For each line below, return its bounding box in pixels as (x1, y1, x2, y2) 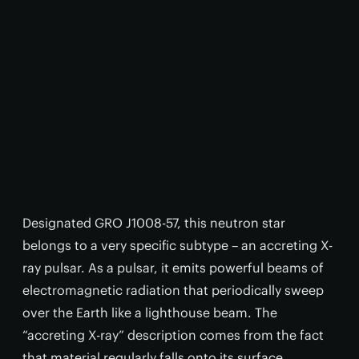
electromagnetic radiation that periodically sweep (22, 282, 324, 298)
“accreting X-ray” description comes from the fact (22, 327, 324, 343)
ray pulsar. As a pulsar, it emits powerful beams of (22, 260, 324, 276)
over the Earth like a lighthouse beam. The (22, 305, 277, 321)
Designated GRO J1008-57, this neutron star (22, 215, 285, 231)
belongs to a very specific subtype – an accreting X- (22, 237, 333, 253)
